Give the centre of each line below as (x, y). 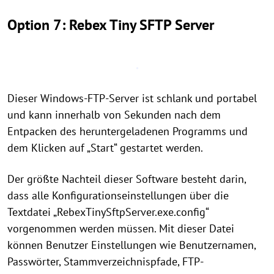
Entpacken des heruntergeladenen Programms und (128, 131)
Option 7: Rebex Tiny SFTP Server (111, 25)
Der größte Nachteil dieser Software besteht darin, (127, 179)
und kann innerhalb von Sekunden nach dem (114, 115)
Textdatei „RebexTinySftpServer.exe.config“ (108, 212)
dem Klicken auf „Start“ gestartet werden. (105, 148)
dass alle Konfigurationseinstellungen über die (118, 195)
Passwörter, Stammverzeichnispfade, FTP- (106, 261)
